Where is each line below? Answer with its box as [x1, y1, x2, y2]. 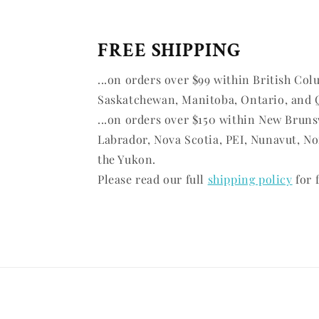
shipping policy [207, 172, 293, 187]
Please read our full [98, 172, 208, 187]
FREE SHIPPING [98, 38, 241, 63]
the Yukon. [98, 152, 156, 167]
